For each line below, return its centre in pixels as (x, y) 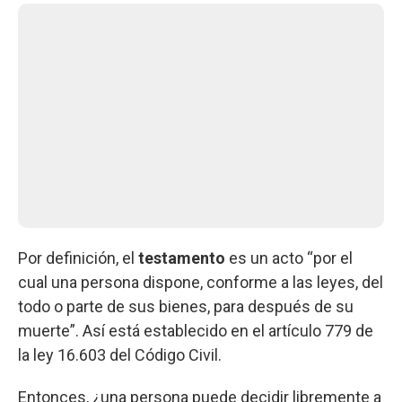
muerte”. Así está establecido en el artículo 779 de (196, 330)
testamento (182, 258)
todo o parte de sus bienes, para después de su (186, 306)
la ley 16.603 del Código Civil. (120, 354)
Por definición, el (78, 258)
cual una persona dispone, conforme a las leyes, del (201, 282)
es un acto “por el (289, 258)
